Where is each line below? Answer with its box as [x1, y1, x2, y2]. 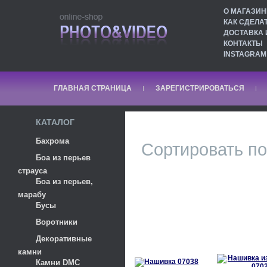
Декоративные [36, 234, 92, 243]
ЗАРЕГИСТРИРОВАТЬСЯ [156, 84, 244, 92]
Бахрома [36, 136, 69, 145]
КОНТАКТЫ [223, 39, 263, 48]
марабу [18, 190, 46, 197]
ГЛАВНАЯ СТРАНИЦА [54, 84, 132, 92]
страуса [18, 166, 47, 173]
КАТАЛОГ [36, 117, 74, 127]
